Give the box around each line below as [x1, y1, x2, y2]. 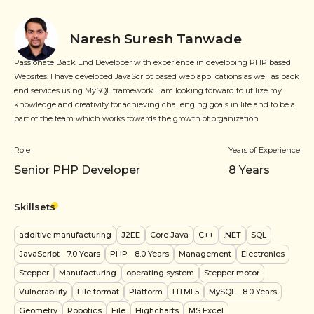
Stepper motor [204, 267, 259, 278]
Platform [129, 286, 163, 296]
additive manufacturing [19, 229, 111, 240]
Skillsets [14, 200, 55, 212]
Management [179, 248, 231, 259]
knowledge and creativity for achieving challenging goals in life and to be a [14, 99, 295, 109]
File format [77, 286, 119, 296]
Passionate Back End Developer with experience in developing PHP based [14, 57, 291, 67]
